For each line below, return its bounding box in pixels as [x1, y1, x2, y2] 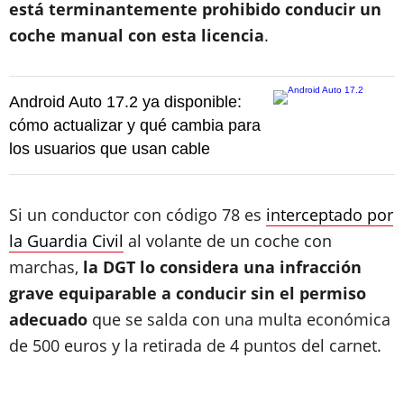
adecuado [9, 308, 87, 330]
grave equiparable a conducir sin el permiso [9, 282, 366, 304]
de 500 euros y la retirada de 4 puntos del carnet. [9, 335, 381, 356]
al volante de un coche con [124, 230, 332, 252]
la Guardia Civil [9, 230, 124, 252]
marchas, [9, 256, 83, 278]
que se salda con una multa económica [87, 308, 390, 330]
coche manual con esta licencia [9, 24, 264, 46]
